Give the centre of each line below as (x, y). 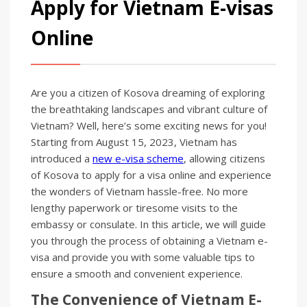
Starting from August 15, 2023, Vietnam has (134, 142)
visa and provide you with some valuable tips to (143, 257)
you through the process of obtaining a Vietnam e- (149, 240)
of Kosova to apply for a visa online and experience (151, 174)
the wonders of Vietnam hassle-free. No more (139, 191)
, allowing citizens (224, 158)
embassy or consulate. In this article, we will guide (148, 224)
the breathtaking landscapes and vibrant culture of (149, 109)
